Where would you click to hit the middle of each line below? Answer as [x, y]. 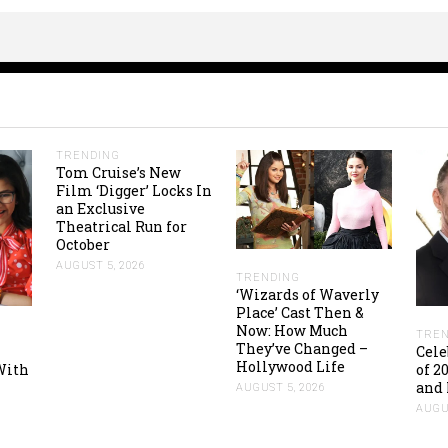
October [83, 244]
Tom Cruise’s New [118, 172]
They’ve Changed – [302, 348]
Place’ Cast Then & [300, 312]
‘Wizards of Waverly [307, 294]
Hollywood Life [290, 366]
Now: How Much [292, 330]
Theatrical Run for [121, 226]
